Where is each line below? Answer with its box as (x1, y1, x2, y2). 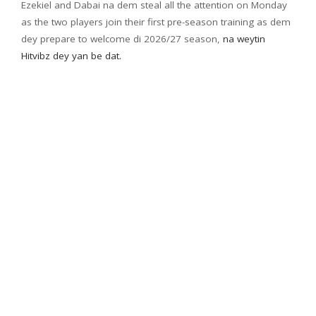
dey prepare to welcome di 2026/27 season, (21, 32, 223, 45)
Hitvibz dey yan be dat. (21, 49, 121, 62)
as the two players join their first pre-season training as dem (21, 15, 291, 28)
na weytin (223, 32, 265, 45)
